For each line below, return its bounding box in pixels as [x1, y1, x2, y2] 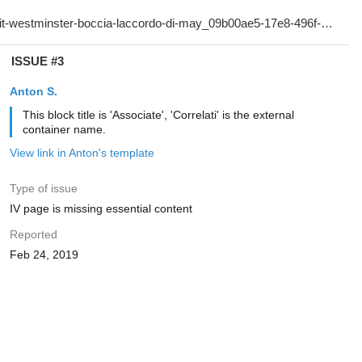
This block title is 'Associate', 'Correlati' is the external [22, 108, 294, 121]
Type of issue [9, 182, 78, 195]
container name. [22, 123, 106, 136]
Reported [9, 228, 57, 241]
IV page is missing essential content [9, 202, 192, 215]
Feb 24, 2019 [9, 248, 78, 261]
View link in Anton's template [9, 146, 154, 159]
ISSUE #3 [11, 54, 64, 68]
